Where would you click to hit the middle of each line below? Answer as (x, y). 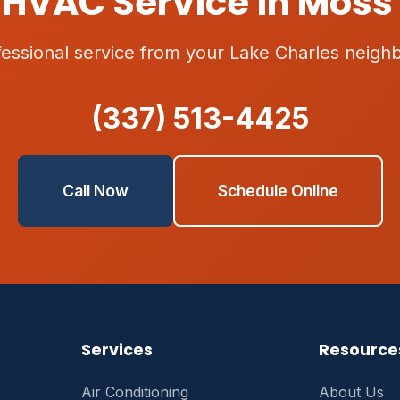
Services (117, 350)
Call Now (95, 191)
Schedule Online (278, 191)
